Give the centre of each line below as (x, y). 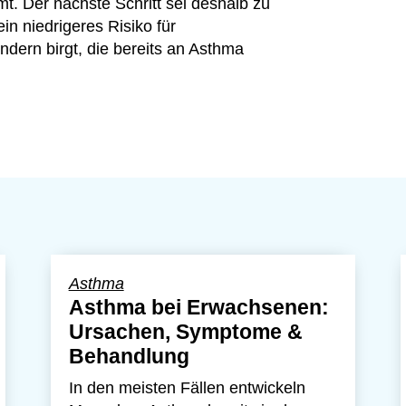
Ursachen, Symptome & (185, 332)
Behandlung (129, 356)
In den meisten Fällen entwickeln (187, 388)
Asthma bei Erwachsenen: (198, 307)
